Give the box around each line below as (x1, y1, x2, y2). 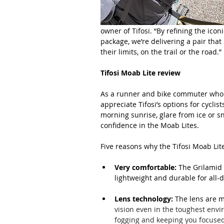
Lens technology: (114, 193, 173, 203)
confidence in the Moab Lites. (100, 120, 199, 130)
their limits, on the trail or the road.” (100, 46, 221, 56)
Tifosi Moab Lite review (100, 67, 180, 77)
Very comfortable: (114, 162, 176, 172)
